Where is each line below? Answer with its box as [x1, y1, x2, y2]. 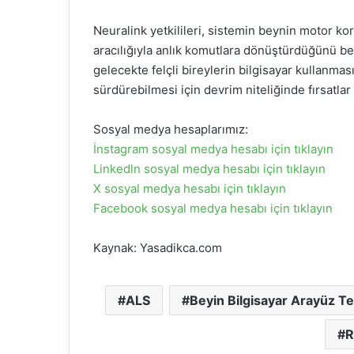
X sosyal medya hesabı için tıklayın [93, 180, 286, 196]
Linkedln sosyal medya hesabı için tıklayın [93, 160, 326, 176]
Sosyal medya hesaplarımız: [93, 121, 248, 137]
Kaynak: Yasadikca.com [93, 239, 222, 255]
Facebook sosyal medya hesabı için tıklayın [93, 200, 333, 216]
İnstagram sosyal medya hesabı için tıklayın [93, 141, 333, 156]
